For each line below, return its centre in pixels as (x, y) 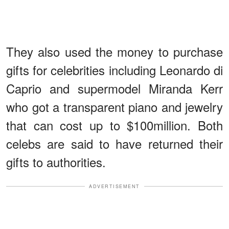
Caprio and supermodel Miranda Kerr (114, 88)
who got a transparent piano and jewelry (114, 106)
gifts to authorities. (56, 162)
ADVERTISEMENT (114, 186)
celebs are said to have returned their (114, 143)
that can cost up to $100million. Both (114, 125)
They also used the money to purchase (114, 51)
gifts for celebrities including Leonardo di (114, 70)
